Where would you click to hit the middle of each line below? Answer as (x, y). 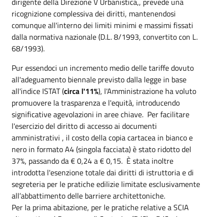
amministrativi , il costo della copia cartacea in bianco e (102, 137)
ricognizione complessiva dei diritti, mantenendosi (94, 13)
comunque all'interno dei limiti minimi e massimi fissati (102, 25)
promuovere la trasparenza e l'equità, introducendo (96, 102)
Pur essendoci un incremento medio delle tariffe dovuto (103, 68)
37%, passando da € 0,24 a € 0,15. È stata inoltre (93, 161)
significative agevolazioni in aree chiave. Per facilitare (101, 114)
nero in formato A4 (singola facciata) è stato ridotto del (101, 149)
